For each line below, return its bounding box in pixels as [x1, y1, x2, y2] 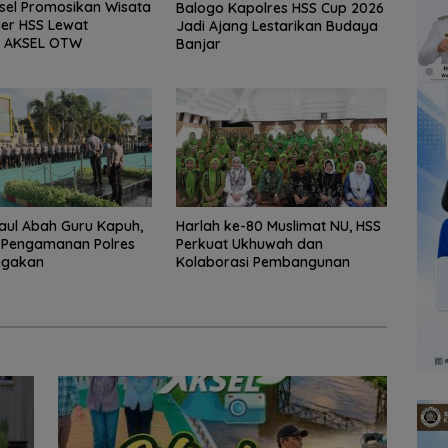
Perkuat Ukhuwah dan [175, 234, 323, 253]
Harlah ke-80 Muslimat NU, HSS [175, 216, 381, 235]
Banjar [175, 34, 221, 53]
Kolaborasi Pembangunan [175, 252, 350, 271]
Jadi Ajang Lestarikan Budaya [175, 16, 378, 35]
